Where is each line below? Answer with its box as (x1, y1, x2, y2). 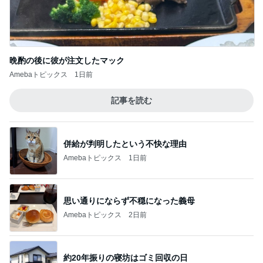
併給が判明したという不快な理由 (63, 139, 187, 149)
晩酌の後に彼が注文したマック (9, 56, 124, 65)
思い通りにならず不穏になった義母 (63, 195, 195, 205)
